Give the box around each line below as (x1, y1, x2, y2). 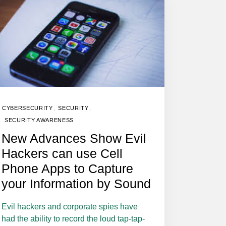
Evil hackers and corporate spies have (2, 202, 138, 211)
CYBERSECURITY (2, 104, 53, 111)
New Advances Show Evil (2, 131, 146, 145)
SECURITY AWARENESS (5, 117, 74, 123)
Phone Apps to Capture (2, 161, 133, 176)
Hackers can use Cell (2, 146, 123, 160)
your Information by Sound (2, 176, 151, 191)
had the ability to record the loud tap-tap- (2, 214, 145, 223)
